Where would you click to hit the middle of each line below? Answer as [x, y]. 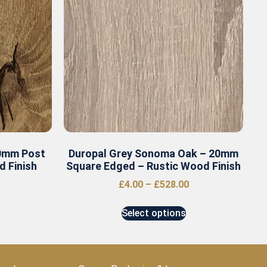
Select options [153, 213]
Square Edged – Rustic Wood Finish [153, 166]
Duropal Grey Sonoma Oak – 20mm [153, 154]
